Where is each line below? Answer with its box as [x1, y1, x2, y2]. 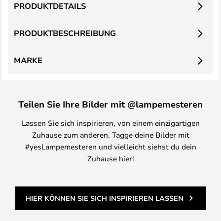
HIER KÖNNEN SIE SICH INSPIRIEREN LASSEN [25, 193, 184, 203]
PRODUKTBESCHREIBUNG [14, 28, 116, 38]
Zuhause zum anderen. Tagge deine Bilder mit [32, 130, 189, 140]
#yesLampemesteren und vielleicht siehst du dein [25, 142, 196, 151]
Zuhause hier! [87, 153, 134, 163]
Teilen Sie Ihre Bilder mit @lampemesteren [18, 98, 203, 110]
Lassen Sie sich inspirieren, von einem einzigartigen [21, 118, 200, 128]
